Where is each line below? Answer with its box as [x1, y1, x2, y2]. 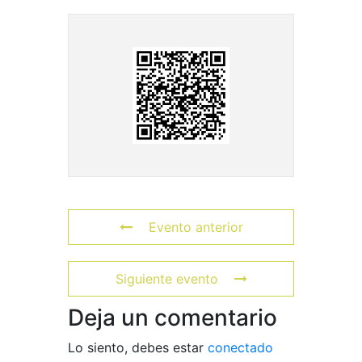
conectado [208, 339, 273, 356]
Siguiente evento [115, 270, 218, 287]
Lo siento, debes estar [68, 339, 208, 356]
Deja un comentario [68, 303, 277, 331]
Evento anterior [148, 218, 243, 235]
